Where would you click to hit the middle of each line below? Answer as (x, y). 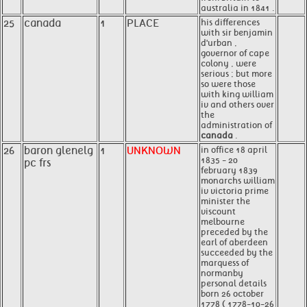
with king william (237, 94)
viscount (218, 211)
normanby (222, 273)
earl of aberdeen (234, 242)
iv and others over (237, 105)
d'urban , (219, 43)
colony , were (229, 63)
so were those (228, 84)
